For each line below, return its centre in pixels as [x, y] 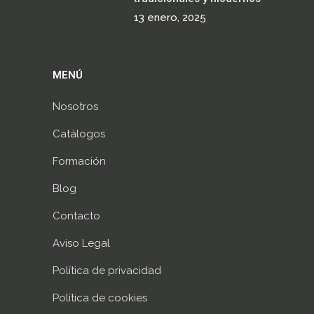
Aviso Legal [81, 243]
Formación [79, 161]
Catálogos [79, 134]
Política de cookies [100, 298]
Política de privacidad [107, 271]
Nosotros [75, 107]
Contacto [76, 216]
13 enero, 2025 [170, 18]
